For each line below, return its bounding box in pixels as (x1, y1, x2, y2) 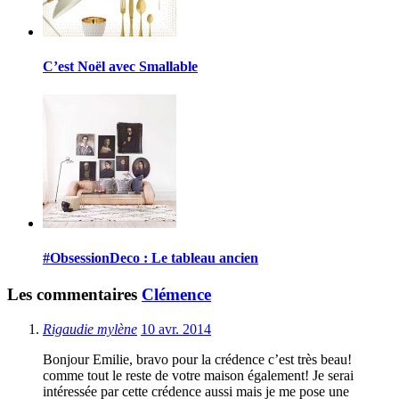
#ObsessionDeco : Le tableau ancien (43, 249, 258, 265)
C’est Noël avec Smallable (43, 59, 198, 75)
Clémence (142, 285, 211, 305)
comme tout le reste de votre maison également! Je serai (43, 367, 354, 383)
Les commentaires (7, 285, 142, 305)
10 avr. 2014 (141, 321, 211, 337)
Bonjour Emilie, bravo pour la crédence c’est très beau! (43, 351, 352, 367)
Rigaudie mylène (43, 321, 137, 337)
